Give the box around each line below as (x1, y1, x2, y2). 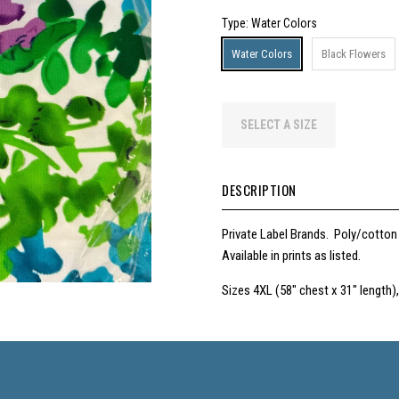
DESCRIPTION (222, 179, 297, 199)
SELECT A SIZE (240, 117, 317, 132)
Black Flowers (322, 46, 386, 61)
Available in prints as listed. (222, 247, 363, 264)
